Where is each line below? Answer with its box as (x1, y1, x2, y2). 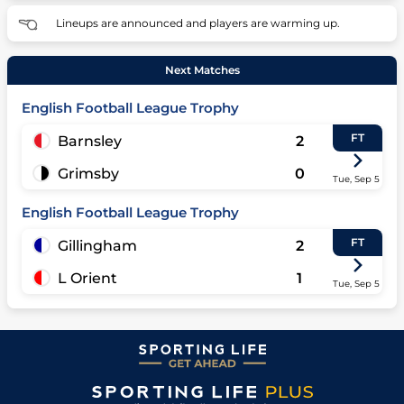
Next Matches (164, 63, 240, 77)
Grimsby (58, 164, 119, 182)
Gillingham (58, 236, 137, 254)
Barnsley (58, 132, 122, 150)
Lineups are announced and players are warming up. (55, 16, 340, 30)
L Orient (58, 269, 117, 287)
